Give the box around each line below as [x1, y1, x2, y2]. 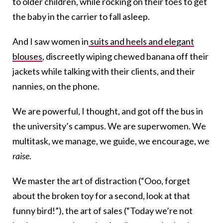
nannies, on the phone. [12, 81, 100, 92]
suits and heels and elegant [89, 36, 194, 47]
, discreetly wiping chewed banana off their [42, 51, 209, 62]
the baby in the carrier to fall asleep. [12, 11, 150, 22]
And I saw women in [12, 36, 89, 47]
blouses [12, 51, 42, 62]
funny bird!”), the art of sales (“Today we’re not [12, 205, 193, 217]
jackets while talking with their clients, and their [12, 66, 195, 77]
